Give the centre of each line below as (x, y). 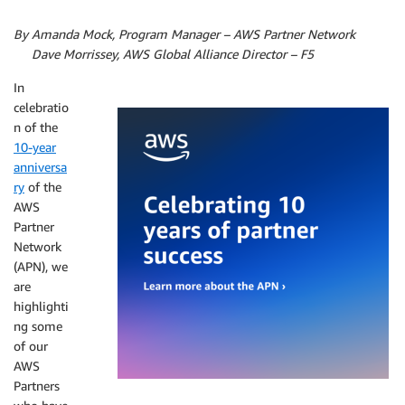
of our (31, 346)
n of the (36, 127)
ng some (38, 326)
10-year (35, 147)
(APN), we (41, 266)
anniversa (40, 167)
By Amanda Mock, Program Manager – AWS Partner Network (184, 34)
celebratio (41, 107)
